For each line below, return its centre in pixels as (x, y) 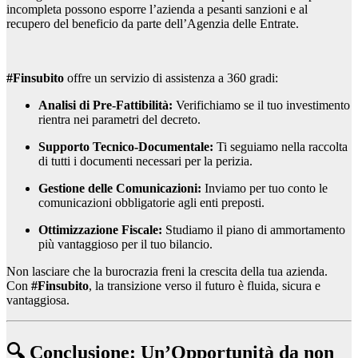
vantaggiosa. (38, 300)
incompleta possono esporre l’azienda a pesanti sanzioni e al (157, 9)
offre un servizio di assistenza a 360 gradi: (171, 78)
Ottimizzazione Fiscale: (100, 229)
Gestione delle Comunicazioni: (120, 188)
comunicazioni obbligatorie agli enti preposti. (151, 202)
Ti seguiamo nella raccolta (280, 146)
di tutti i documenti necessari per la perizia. (145, 161)
